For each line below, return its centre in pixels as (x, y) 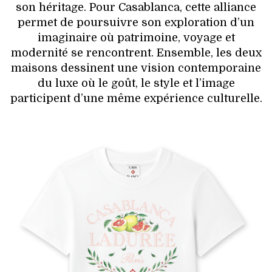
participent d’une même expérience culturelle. (136, 98)
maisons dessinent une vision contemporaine (136, 68)
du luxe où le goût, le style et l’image (136, 83)
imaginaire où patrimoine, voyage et (136, 37)
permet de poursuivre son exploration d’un (136, 22)
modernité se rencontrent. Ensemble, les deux (136, 53)
